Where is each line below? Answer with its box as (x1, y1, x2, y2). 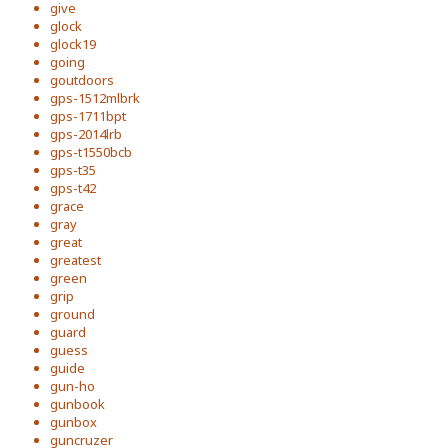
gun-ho (50, 377, 95, 395)
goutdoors (50, 71, 114, 89)
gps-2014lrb (50, 125, 122, 143)
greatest (50, 251, 101, 269)
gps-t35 (50, 161, 96, 179)
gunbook (50, 395, 105, 413)
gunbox (50, 413, 97, 431)
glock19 (50, 35, 96, 53)
